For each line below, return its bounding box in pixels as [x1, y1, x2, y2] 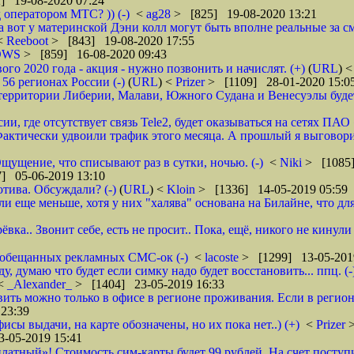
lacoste [205, 250, 242, 264]
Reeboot [6, 34, 51, 47]
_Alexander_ [7, 277, 75, 291]
